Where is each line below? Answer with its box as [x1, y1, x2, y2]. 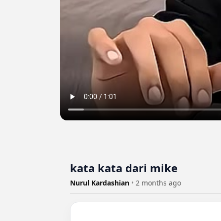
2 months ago [136, 178, 181, 187]
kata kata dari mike [70, 160, 178, 175]
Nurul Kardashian [70, 178, 131, 187]
